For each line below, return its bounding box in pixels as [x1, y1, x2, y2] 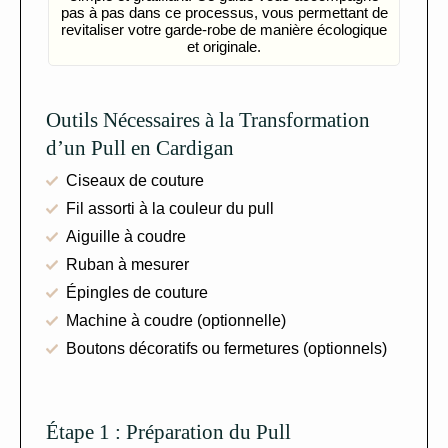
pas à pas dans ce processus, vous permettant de [60, 3, 388, 21]
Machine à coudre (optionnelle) [66, 311, 286, 329]
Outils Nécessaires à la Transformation [46, 107, 370, 132]
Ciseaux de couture [66, 171, 204, 189]
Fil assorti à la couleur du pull [66, 199, 274, 217]
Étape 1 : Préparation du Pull [46, 419, 291, 444]
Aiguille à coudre [66, 227, 186, 245]
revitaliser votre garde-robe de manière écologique [61, 20, 387, 38]
